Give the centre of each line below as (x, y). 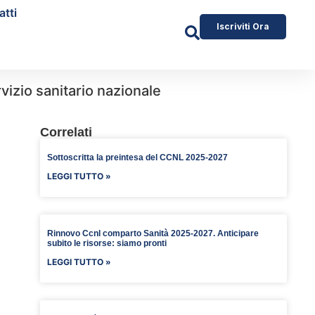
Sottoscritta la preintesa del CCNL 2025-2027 (137, 158)
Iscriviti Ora (243, 26)
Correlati (66, 133)
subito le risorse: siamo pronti (107, 244)
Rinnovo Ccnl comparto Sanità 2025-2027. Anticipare (153, 234)
